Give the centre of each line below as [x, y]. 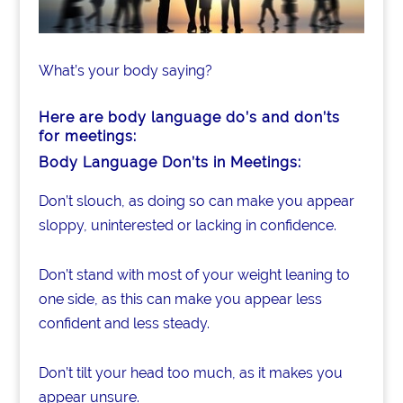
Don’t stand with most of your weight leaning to [194, 274]
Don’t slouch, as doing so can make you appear [196, 201]
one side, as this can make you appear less [180, 299]
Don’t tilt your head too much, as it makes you [190, 372]
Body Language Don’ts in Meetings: [170, 162]
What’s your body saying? [125, 70]
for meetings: [87, 136]
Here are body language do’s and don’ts [189, 117]
